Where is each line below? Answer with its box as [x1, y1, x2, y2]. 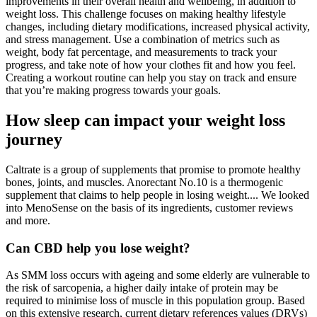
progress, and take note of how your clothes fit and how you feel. [6, 59, 296, 71]
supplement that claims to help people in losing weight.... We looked [6, 188, 309, 201]
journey [6, 130, 62, 149]
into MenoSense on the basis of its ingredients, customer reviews [6, 201, 293, 214]
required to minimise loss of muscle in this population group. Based [6, 294, 305, 307]
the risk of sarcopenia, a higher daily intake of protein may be [6, 282, 278, 294]
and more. [6, 214, 50, 226]
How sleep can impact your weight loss [6, 111, 285, 130]
